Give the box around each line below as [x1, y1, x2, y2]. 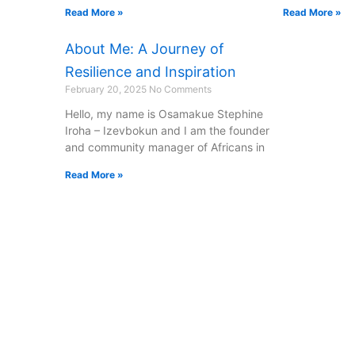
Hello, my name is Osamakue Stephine [65, 107, 263, 121]
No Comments [149, 83, 212, 96]
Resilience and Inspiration [65, 63, 236, 81]
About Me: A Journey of [65, 40, 224, 58]
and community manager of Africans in [65, 140, 265, 155]
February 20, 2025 [65, 83, 149, 96]
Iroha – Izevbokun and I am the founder [65, 124, 269, 138]
